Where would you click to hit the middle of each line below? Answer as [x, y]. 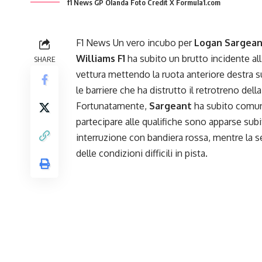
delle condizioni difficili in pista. [142, 154]
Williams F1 [101, 59]
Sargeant [170, 106]
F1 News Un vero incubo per [135, 43]
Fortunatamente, [113, 106]
